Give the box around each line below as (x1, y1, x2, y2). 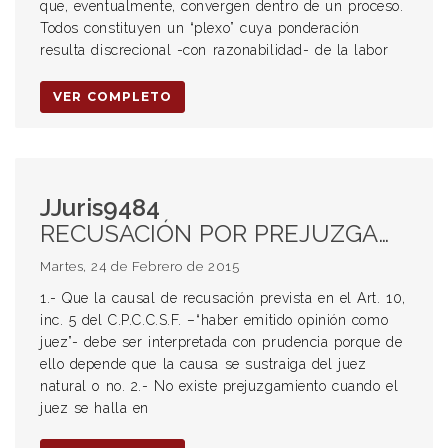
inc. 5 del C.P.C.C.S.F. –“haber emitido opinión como (40, 312, 389, 328)
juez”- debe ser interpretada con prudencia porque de (40, 334, 403, 350)
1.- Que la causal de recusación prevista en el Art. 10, (40, 290, 406, 306)
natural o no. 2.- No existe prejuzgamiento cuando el (40, 378, 399, 394)
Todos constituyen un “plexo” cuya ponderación (40, 20, 360, 36)
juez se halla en (40, 400, 149, 416)
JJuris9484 (40, 193, 160, 222)
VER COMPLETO (53, 89, 172, 104)
